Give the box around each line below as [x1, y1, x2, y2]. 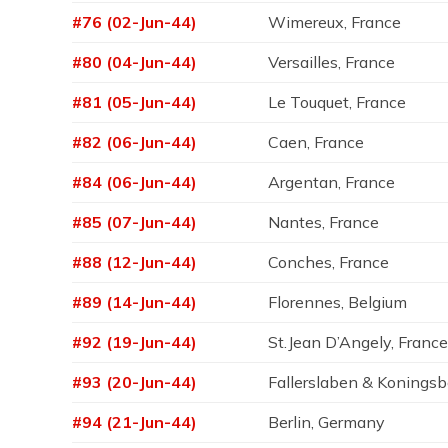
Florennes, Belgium [268, 292, 408, 312]
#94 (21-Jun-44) [72, 412, 197, 432]
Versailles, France [268, 52, 396, 72]
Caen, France [268, 132, 365, 152]
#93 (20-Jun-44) [72, 372, 197, 392]
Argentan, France [268, 172, 396, 192]
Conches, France [268, 252, 390, 272]
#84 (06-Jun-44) [72, 172, 197, 192]
